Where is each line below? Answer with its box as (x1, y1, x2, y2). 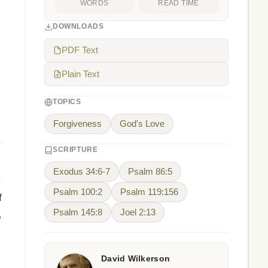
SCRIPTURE (53, 145, 98, 154)
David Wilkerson (101, 254, 170, 263)
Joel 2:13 (120, 208, 156, 217)
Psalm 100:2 (53, 187, 102, 197)
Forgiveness (53, 119, 102, 129)
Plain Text (62, 69, 99, 79)
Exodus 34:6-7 (53, 167, 110, 176)
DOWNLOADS (53, 22, 104, 31)
